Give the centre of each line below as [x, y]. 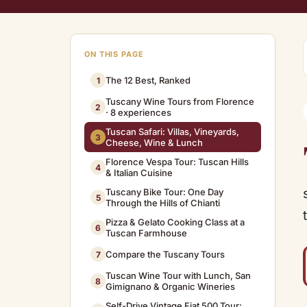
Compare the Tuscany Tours [165, 254]
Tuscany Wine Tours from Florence [180, 101]
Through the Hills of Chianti [163, 203]
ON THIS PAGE [114, 54]
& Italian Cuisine [139, 173]
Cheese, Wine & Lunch [154, 143]
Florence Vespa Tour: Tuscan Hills [177, 162]
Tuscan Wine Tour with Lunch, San [178, 275]
